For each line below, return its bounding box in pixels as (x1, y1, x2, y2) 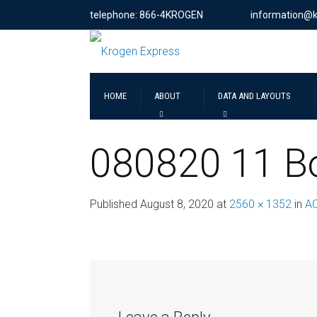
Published (90, 197, 140, 211)
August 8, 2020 (140, 197, 214, 211)
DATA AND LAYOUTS (218, 90, 291, 101)
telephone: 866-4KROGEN (90, 9, 203, 21)
